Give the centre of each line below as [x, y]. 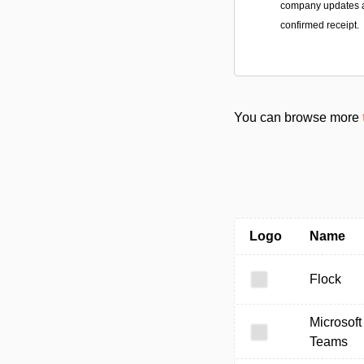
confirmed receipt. [320, 25]
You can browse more [298, 117]
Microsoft [336, 322]
